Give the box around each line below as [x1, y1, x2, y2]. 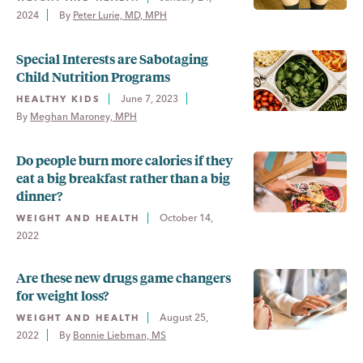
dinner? [16, 186, 62, 205]
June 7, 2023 [121, 92, 178, 105]
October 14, [160, 211, 213, 224]
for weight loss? [16, 286, 109, 305]
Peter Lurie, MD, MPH [73, 9, 167, 21]
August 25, [160, 311, 208, 323]
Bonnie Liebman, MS [73, 329, 166, 341]
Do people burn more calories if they [16, 151, 233, 169]
